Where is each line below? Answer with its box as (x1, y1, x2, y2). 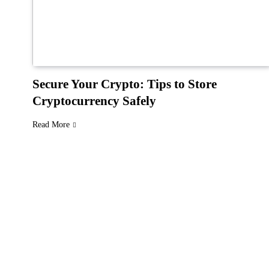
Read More (32, 120, 70, 130)
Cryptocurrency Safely (32, 94, 156, 108)
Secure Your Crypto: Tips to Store (32, 77, 217, 91)
